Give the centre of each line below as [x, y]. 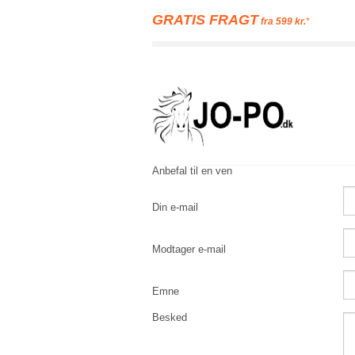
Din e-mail [175, 207]
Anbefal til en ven [192, 171]
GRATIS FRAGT [205, 20]
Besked [170, 317]
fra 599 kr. [282, 21]
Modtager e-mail [189, 249]
